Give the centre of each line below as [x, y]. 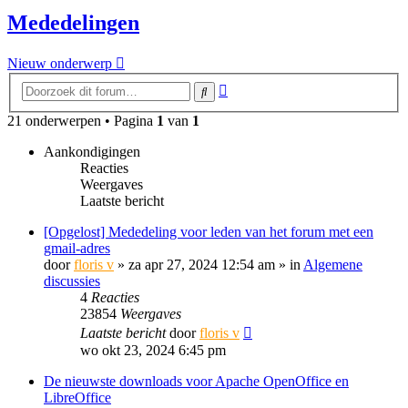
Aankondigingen [92, 152]
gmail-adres [77, 248]
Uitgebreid [257, 87]
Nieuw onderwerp [60, 64]
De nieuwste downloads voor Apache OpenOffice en [196, 381]
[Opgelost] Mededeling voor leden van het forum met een [209, 232]
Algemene [333, 265]
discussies [72, 281]
